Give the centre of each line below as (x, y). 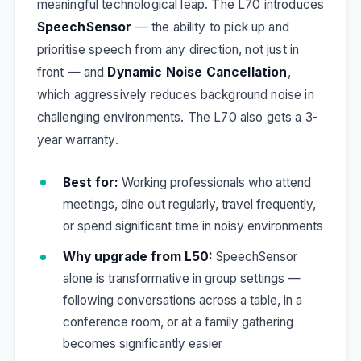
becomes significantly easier (142, 344)
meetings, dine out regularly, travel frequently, (189, 204)
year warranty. (77, 139)
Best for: (90, 182)
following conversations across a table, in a (182, 301)
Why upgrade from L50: (137, 257)
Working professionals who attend (214, 182)
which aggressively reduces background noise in (175, 94)
